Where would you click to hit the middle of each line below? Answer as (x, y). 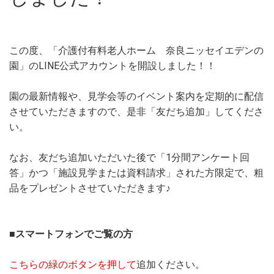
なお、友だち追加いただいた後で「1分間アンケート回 (129, 157)
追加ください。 (171, 264)
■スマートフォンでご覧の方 (71, 234)
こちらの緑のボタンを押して (73, 264)
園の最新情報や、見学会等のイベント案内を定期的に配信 (136, 96)
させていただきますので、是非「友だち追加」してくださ (136, 111)
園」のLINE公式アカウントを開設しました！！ (113, 65)
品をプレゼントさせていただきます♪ (90, 188)
